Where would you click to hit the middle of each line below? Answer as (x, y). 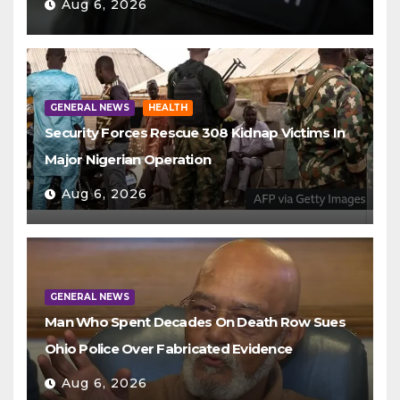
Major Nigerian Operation (128, 159)
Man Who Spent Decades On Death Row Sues (195, 322)
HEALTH (168, 108)
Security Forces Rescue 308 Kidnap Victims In (195, 133)
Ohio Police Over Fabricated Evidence (168, 349)
